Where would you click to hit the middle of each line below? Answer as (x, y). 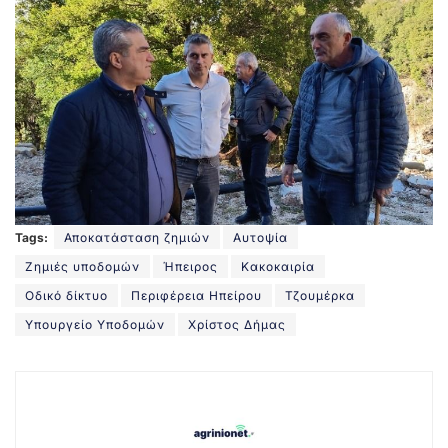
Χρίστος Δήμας (237, 324)
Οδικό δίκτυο (66, 295)
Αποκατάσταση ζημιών (137, 237)
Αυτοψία (260, 237)
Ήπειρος (190, 266)
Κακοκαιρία (278, 266)
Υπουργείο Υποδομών (95, 324)
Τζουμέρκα (320, 295)
